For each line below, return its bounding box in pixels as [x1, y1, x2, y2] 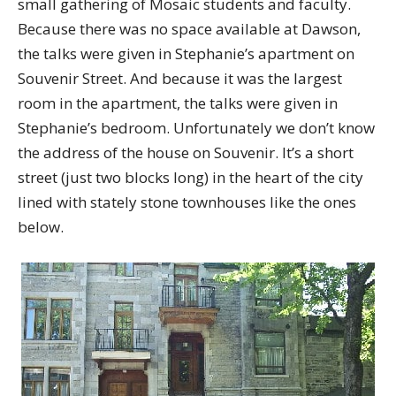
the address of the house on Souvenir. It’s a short [18, 141, 354, 163]
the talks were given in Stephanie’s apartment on [18, 42, 354, 64]
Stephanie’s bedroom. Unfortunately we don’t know [18, 117, 375, 138]
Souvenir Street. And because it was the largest [18, 67, 342, 88]
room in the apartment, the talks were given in [18, 92, 338, 113]
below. [18, 216, 64, 237]
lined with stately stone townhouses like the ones [18, 191, 356, 212]
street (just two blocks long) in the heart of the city [18, 166, 363, 187]
